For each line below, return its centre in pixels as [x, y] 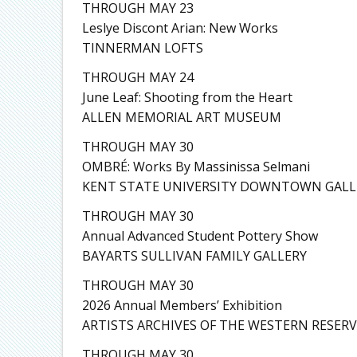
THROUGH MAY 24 [137, 77]
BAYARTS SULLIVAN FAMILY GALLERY [194, 255]
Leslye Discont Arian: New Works [180, 27]
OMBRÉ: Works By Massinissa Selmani [196, 166]
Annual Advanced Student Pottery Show [200, 235]
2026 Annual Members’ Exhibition [182, 305]
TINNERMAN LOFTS [142, 47]
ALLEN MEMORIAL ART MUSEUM [181, 117]
